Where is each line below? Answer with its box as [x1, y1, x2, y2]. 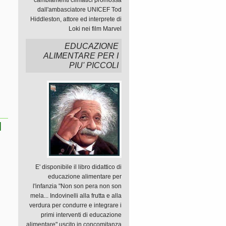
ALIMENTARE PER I [43, 51, 119, 60]
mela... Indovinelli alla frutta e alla [30, 192, 122, 199]
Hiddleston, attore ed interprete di [30, 16, 122, 23]
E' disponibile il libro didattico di [35, 163, 122, 171]
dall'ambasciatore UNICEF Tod [37, 6, 122, 13]
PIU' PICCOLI [69, 61, 119, 70]
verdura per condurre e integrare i [29, 202, 122, 209]
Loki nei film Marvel [69, 25, 122, 32]
